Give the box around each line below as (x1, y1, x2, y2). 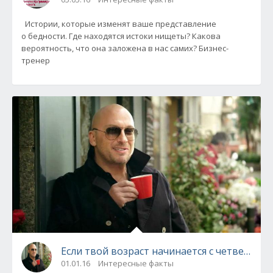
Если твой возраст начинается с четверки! (61, 244, 263, 258)
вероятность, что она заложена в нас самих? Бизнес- (21, 43, 229, 54)
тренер (21, 55, 50, 66)
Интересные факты (98, 258, 174, 269)
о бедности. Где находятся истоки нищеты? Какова (21, 30, 221, 42)
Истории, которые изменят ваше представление (21, 18, 216, 30)
